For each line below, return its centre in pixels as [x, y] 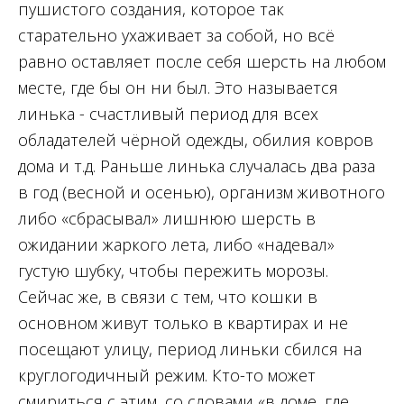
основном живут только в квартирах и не [183, 323]
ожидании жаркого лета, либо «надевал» [176, 245]
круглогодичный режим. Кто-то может [167, 376]
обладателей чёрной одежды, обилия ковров [196, 140]
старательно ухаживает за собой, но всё [176, 36]
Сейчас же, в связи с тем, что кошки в [168, 297]
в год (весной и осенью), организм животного [202, 193]
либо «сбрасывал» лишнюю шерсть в [167, 219]
